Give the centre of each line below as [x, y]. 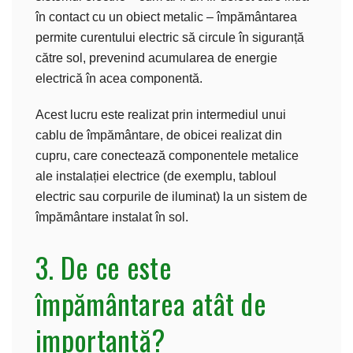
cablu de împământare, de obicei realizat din [159, 135]
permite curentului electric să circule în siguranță [170, 37]
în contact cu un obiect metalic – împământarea [166, 17]
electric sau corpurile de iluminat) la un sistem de [171, 196]
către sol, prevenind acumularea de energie [156, 58]
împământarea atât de [151, 303]
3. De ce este [104, 266]
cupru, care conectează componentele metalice [167, 155]
